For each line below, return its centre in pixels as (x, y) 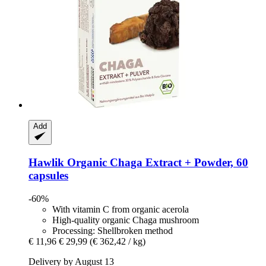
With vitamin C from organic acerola (121, 209)
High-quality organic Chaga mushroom (126, 220)
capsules (48, 175)
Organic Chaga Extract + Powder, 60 (156, 162)
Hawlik (46, 162)
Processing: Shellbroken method (113, 230)
